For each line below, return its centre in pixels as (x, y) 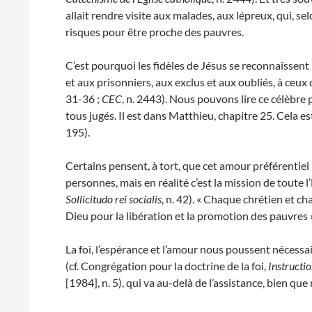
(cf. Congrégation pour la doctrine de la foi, (167, 266)
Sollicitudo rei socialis (114, 199)
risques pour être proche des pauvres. (155, 32)
